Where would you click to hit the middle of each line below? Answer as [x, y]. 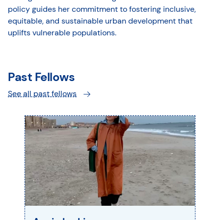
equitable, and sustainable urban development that [100, 21]
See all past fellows [42, 94]
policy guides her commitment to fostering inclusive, [102, 9]
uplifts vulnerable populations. [62, 33]
